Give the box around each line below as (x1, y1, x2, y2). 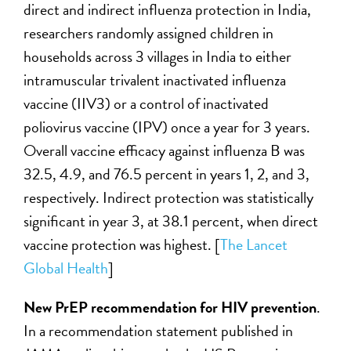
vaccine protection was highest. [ (24, 232, 221, 256)
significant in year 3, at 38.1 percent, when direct (24, 208, 319, 233)
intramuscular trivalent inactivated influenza (24, 67, 287, 92)
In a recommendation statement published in (24, 318, 294, 342)
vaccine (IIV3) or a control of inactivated (24, 91, 270, 115)
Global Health (24, 255, 109, 280)
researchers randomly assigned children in (24, 20, 274, 45)
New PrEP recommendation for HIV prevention (24, 295, 317, 319)
